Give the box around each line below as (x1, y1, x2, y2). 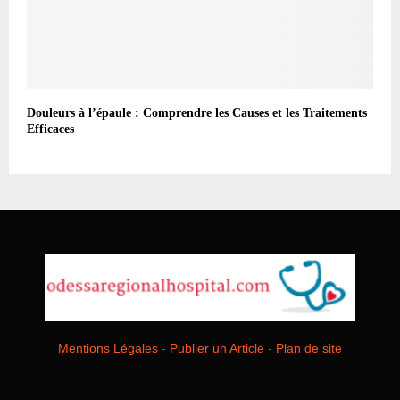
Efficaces (27, 121, 74, 136)
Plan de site (276, 341, 342, 356)
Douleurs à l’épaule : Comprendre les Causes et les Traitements (27, 105, 367, 120)
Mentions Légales (58, 341, 158, 356)
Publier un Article (170, 341, 264, 356)
